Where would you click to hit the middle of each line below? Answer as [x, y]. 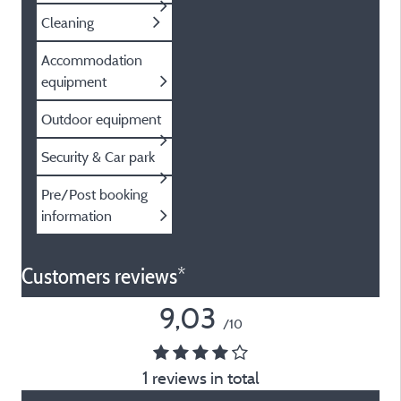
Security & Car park [98, 157]
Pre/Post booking [94, 194]
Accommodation [92, 60]
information [77, 216]
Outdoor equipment [101, 119]
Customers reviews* [104, 276]
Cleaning [68, 22]
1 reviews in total [200, 378]
